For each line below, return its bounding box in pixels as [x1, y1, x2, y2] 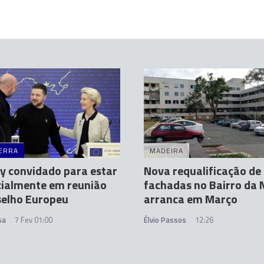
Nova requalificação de [144, 161, 261, 180]
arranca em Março [144, 190, 237, 209]
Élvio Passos [144, 214, 186, 226]
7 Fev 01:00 [15, 214, 52, 226]
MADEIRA [150, 145, 183, 157]
